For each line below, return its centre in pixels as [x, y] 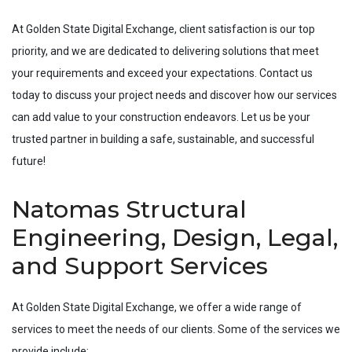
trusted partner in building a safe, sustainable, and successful [163, 139]
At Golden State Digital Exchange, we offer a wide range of [157, 307]
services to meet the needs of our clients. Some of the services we [176, 329]
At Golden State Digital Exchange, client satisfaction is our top [163, 29]
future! [29, 161]
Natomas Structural [129, 209]
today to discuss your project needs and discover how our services [174, 95]
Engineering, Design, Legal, [175, 238]
